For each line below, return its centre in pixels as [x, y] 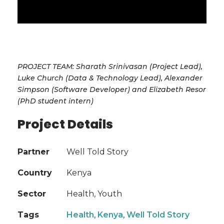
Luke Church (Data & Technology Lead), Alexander [110, 78]
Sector [32, 194]
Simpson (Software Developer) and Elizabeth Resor [112, 90]
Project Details [65, 124]
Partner [33, 152]
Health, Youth [94, 194]
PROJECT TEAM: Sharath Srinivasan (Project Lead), [110, 67]
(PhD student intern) [55, 101]
